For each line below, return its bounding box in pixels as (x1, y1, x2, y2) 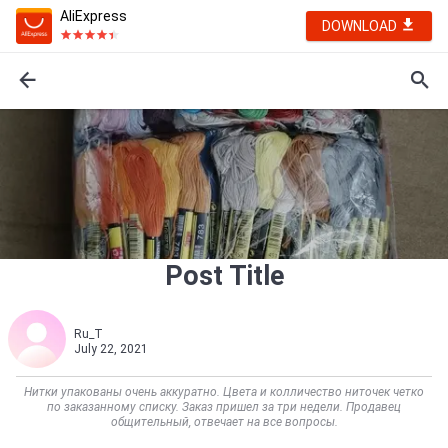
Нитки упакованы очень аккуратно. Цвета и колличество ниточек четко (24, 385, 424, 399)
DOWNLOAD (322, 18, 400, 34)
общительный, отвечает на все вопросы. (110, 415, 338, 429)
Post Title (164, 260, 284, 292)
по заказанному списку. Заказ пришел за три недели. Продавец (47, 400, 401, 414)
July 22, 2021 (74, 342, 148, 356)
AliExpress (60, 8, 127, 24)
